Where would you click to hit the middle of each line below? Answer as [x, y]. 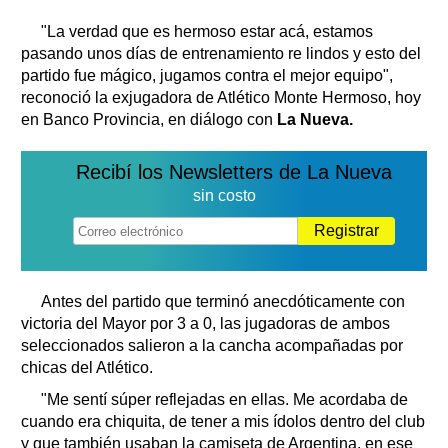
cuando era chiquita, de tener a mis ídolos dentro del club [223, 421]
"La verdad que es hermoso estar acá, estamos [207, 31]
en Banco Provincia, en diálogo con [149, 119]
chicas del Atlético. [87, 367]
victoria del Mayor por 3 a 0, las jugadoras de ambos [205, 323]
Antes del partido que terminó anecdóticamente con [223, 301]
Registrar [346, 230]
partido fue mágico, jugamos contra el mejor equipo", [207, 75]
